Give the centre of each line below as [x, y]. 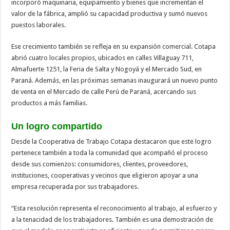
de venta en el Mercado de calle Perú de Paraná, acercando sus [104, 91]
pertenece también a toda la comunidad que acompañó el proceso [110, 152]
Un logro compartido [57, 126]
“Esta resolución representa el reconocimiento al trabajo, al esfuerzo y [114, 208]
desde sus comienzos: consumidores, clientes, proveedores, [100, 164]
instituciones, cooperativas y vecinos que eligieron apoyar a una [105, 175]
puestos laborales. [39, 25]
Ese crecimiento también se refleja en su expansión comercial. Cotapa [114, 46]
